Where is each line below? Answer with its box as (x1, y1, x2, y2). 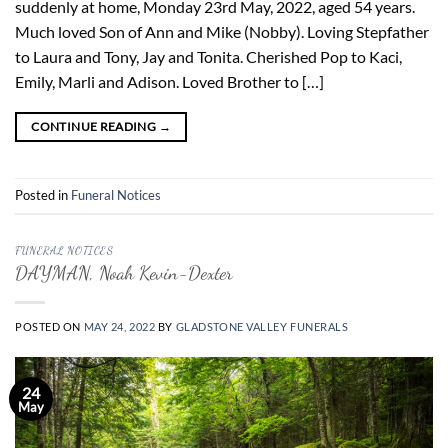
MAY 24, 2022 (83, 320, 156, 334)
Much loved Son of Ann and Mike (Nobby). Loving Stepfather (15, 21, 429, 41)
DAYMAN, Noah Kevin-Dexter (15, 261, 233, 285)
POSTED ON (15, 320, 84, 334)
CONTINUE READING (31, 118, 159, 134)
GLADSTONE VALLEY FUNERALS (175, 320, 349, 334)
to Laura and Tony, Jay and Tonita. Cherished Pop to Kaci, (15, 46, 402, 66)
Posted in (15, 187, 71, 204)
